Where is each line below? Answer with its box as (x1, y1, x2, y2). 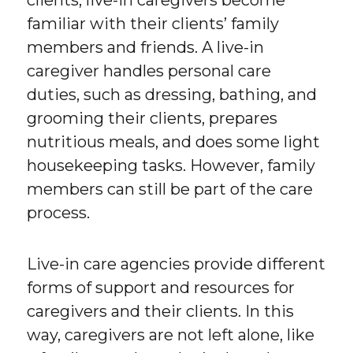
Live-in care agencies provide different (27, 255, 326, 274)
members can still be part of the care (27, 180, 314, 199)
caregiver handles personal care (27, 61, 272, 81)
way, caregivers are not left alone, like (27, 325, 315, 345)
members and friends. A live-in (27, 38, 265, 58)
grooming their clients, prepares (27, 109, 278, 128)
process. (27, 203, 91, 223)
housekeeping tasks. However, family (27, 156, 316, 176)
